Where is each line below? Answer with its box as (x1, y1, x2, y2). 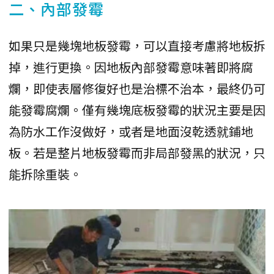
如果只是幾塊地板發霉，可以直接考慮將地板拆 (9, 36, 265, 54)
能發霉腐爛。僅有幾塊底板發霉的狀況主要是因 (9, 100, 265, 119)
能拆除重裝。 (9, 165, 82, 183)
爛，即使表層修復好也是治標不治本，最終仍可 (9, 79, 265, 97)
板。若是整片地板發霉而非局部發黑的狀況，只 (9, 143, 265, 161)
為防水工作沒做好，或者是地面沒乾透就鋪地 (9, 122, 253, 140)
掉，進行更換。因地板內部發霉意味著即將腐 (9, 57, 253, 76)
